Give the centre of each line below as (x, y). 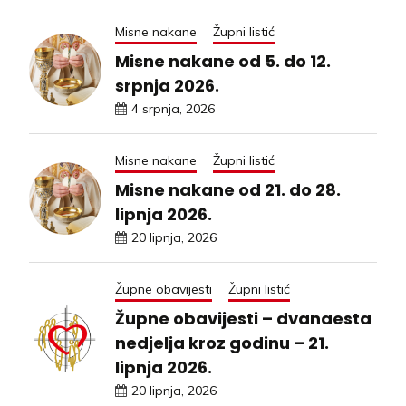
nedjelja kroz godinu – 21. (222, 343)
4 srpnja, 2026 (173, 109)
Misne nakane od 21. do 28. (228, 190)
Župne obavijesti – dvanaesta (243, 319)
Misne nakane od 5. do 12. (223, 62)
